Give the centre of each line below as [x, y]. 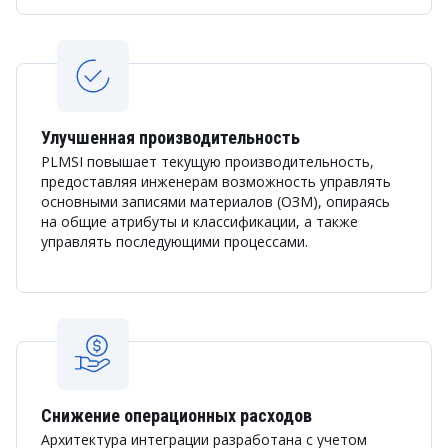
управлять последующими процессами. [174, 241]
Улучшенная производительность [170, 137]
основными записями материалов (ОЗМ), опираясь [215, 201]
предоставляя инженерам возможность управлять [216, 181]
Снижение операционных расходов [176, 415]
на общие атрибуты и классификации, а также [199, 221]
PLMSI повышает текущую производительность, [207, 161]
